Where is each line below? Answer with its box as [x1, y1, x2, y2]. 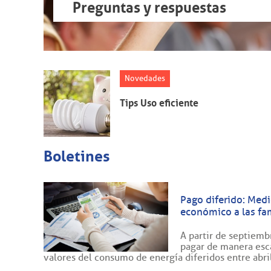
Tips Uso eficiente [120, 96, 198, 109]
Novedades [125, 73, 165, 83]
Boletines [44, 146, 110, 166]
